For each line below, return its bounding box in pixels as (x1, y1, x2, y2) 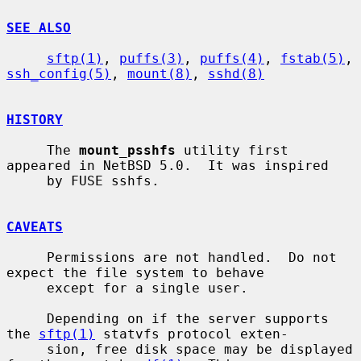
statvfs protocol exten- (95, 326, 288, 342)
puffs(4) (200, 50, 264, 66)
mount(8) (127, 65, 192, 81)
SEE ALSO (6, 19, 71, 35)
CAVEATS (6, 218, 63, 234)
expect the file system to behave (6, 264, 264, 280)
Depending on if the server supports (6, 310, 47, 326)
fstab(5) (280, 50, 345, 66)
